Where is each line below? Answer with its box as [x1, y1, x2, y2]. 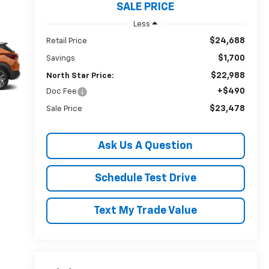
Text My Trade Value [94, 205, 198, 216]
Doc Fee [46, 87, 77, 95]
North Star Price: [46, 71, 114, 80]
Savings [46, 54, 75, 62]
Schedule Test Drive [94, 172, 196, 184]
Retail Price [46, 37, 87, 45]
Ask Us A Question [98, 140, 193, 151]
